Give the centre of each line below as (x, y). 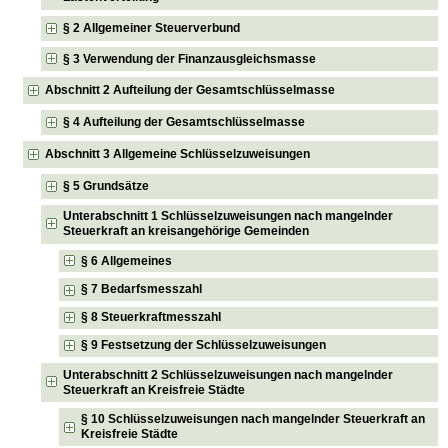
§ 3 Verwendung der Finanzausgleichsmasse (190, 58)
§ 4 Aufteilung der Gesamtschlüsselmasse (184, 122)
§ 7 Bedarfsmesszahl (142, 288)
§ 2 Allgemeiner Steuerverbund (152, 27)
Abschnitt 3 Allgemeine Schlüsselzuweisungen (178, 153)
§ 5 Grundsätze (106, 185)
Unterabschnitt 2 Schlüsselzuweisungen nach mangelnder (228, 374)
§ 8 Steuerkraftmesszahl (151, 317)
